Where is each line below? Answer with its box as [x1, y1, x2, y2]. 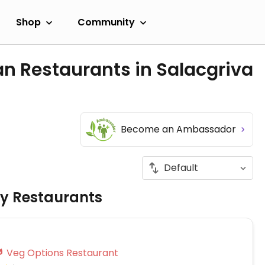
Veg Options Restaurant [66, 246, 118, 260]
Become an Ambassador [121, 122, 238, 136]
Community [77, 15, 135, 29]
